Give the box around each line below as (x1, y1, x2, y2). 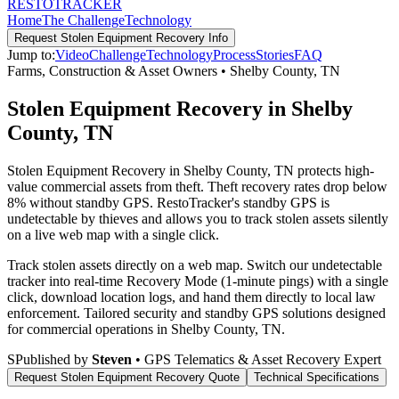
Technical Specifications (254, 370, 379, 384)
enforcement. (7, 305, 80, 321)
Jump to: (7, 47, 55, 62)
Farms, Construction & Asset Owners (7, 63, 217, 78)
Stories (256, 47, 294, 62)
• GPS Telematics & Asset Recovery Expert (132, 351, 381, 367)
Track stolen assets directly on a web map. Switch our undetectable (7, 256, 382, 273)
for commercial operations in (7, 321, 171, 337)
